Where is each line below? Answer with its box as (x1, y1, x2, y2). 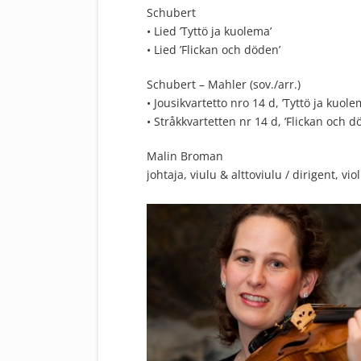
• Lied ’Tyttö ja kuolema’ (147, 23, 272, 39)
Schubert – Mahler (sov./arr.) (147, 76, 301, 92)
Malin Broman (147, 147, 223, 164)
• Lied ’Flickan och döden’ (147, 41, 280, 57)
